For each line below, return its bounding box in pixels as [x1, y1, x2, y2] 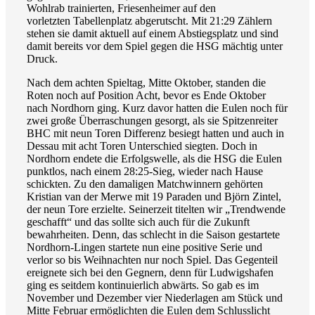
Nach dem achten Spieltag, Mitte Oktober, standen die [27, 77, 266, 89]
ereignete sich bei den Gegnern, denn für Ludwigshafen [27, 266, 274, 279]
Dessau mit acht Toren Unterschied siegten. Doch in [27, 140, 257, 153]
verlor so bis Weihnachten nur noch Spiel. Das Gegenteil [27, 254, 278, 266]
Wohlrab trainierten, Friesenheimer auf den [27, 2, 216, 15]
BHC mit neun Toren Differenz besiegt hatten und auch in [27, 127, 284, 140]
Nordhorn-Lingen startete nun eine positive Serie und [27, 241, 262, 254]
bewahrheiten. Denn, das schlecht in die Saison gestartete [27, 229, 280, 241]
